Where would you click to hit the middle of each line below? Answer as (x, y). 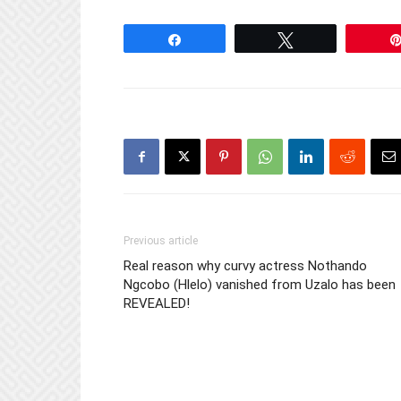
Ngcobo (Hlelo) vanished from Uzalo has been (260, 284)
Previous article (161, 240)
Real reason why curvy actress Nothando (245, 265)
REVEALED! (157, 303)
